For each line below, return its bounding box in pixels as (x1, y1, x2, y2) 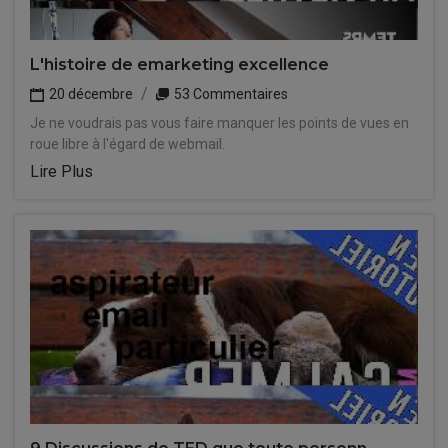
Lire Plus (30, 162, 93, 181)
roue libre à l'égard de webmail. (30, 136, 225, 152)
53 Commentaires (171, 86, 288, 102)
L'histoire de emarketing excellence (30, 55, 329, 74)
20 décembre (46, 86, 133, 102)
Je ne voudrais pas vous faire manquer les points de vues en (30, 115, 409, 131)
